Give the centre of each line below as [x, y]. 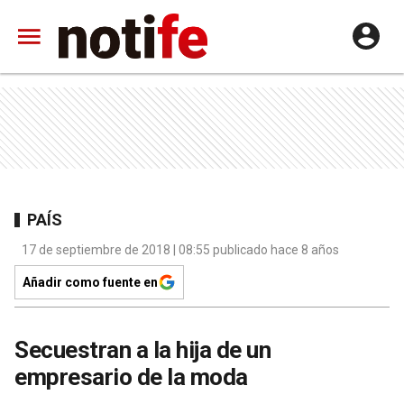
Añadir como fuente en [90, 282]
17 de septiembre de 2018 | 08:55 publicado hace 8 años [180, 250]
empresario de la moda [131, 377]
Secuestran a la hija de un [142, 350]
